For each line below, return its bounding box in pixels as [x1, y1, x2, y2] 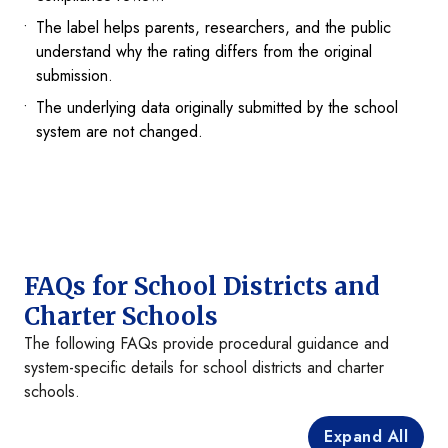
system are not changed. [36, 120, 203, 144]
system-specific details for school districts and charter [24, 356, 384, 380]
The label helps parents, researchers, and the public [36, 16, 391, 40]
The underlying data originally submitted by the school [36, 96, 398, 120]
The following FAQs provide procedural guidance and [24, 332, 389, 356]
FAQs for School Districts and [24, 271, 380, 303]
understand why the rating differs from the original [36, 40, 372, 64]
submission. [36, 64, 113, 88]
